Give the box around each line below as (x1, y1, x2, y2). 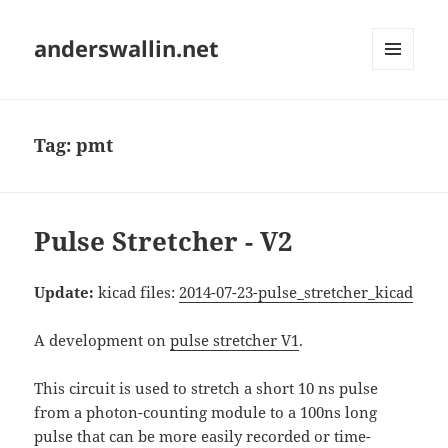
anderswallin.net (34, 33, 220, 64)
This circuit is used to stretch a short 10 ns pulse (34, 378, 379, 399)
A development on (34, 330, 171, 351)
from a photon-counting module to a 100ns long (34, 402, 378, 423)
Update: (34, 282, 95, 303)
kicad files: (94, 282, 180, 303)
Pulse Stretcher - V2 (34, 223, 294, 260)
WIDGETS (372, 103, 429, 121)
